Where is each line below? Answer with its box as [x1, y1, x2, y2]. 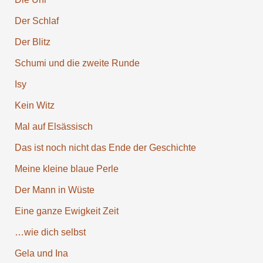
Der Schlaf [14, 15, 59, 26]
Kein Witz [14, 100, 55, 110]
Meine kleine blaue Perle [14, 163, 119, 174]
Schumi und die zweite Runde [14, 58, 140, 68]
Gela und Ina [14, 248, 68, 258]
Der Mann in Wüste [14, 184, 95, 195]
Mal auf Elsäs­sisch [14, 121, 93, 131]
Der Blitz [14, 36, 50, 47]
